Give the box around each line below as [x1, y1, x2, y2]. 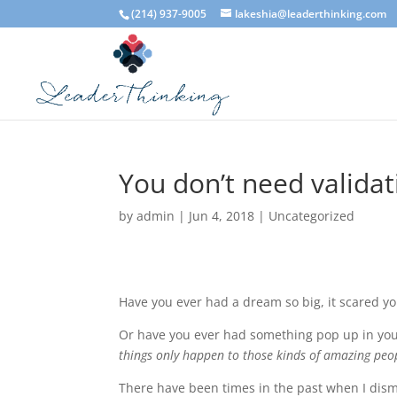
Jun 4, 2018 [189, 207, 255, 224]
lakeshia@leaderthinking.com [235, 6, 387, 21]
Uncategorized [269, 207, 355, 224]
